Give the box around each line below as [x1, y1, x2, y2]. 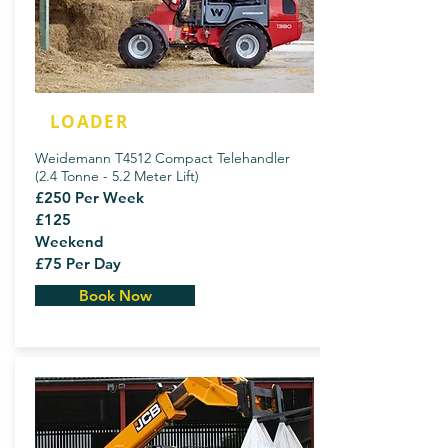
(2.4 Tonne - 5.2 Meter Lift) [35, 167, 199, 185]
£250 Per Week [35, 188, 144, 207]
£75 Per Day [35, 254, 121, 273]
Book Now [78, 286, 152, 305]
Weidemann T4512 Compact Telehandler [35, 149, 290, 167]
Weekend [35, 232, 103, 251]
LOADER [50, 110, 129, 133]
